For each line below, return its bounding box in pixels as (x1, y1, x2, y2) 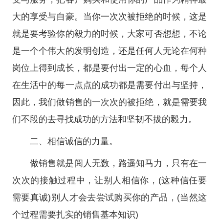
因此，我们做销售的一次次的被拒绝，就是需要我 (12, 97, 207, 107)
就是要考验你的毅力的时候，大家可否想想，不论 (12, 29, 207, 39)
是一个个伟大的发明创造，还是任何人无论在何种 (12, 46, 207, 56)
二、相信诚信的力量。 (30, 136, 118, 146)
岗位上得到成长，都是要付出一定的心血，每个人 (12, 63, 207, 73)
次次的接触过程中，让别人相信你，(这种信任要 (12, 175, 207, 185)
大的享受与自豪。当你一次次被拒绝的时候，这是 (12, 12, 207, 22)
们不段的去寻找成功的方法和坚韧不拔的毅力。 (12, 114, 197, 124)
